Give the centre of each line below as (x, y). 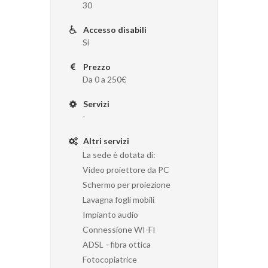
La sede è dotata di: (120, 154)
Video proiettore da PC (126, 169)
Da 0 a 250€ (104, 79)
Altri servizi (105, 141)
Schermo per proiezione (127, 184)
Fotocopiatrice (110, 259)
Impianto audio (110, 214)
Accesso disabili (114, 29)
